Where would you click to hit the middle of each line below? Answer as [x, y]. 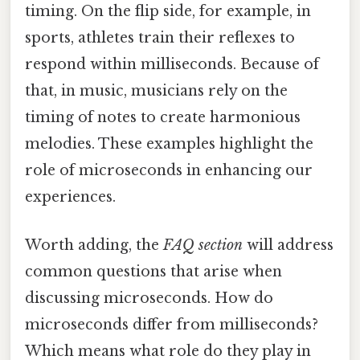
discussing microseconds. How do [149, 298]
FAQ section [203, 245]
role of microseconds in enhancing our [169, 171]
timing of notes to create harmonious [163, 118]
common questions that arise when [153, 271]
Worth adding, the [94, 245]
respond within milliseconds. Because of [172, 65]
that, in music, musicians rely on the [156, 91]
